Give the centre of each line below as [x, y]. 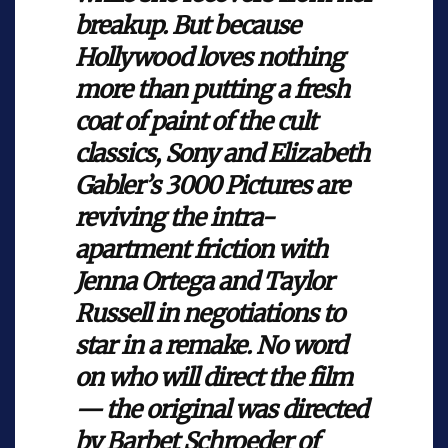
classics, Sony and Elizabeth [222, 153]
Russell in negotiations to [209, 313]
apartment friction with [201, 249]
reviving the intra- [174, 217]
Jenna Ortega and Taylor [204, 281]
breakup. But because [187, 25]
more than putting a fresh [212, 89]
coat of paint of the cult [195, 121]
